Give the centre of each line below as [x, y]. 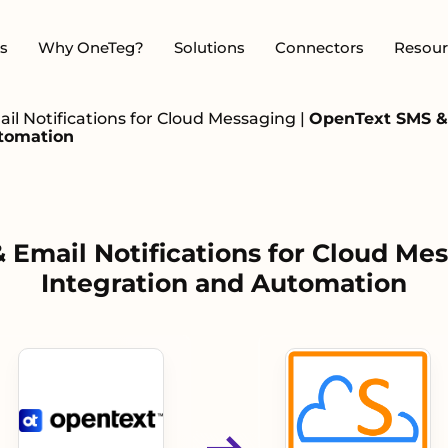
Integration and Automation [224, 282]
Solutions [209, 47]
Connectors [319, 47]
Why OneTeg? [91, 47]
